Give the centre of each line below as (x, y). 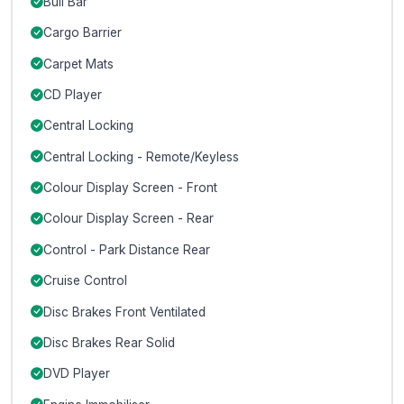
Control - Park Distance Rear (126, 249)
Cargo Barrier (82, 33)
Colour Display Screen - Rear (128, 219)
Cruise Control (85, 281)
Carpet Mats (78, 64)
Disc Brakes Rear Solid (109, 342)
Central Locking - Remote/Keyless (141, 156)
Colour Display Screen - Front (130, 188)
